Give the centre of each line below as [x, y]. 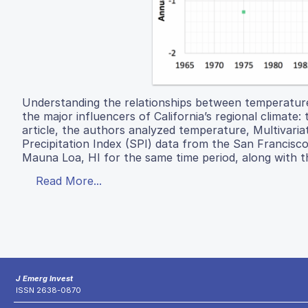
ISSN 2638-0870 [48, 290]
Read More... [69, 181]
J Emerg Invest [44, 279]
